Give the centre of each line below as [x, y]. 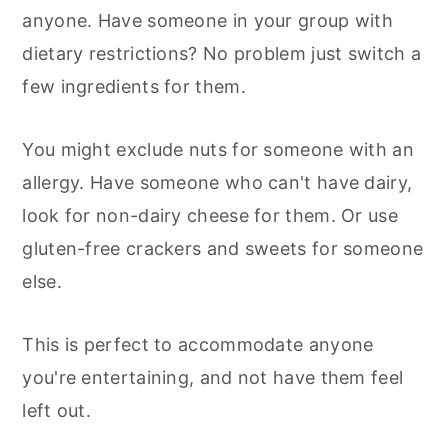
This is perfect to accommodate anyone [198, 344]
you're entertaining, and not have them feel [213, 377]
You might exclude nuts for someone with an [218, 149]
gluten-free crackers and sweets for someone [223, 248]
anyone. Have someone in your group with [208, 20]
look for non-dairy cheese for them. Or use [210, 215]
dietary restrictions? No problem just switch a [222, 53]
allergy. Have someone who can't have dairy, [217, 182]
